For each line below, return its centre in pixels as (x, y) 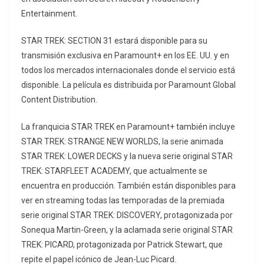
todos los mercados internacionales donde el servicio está (128, 70)
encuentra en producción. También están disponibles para (128, 186)
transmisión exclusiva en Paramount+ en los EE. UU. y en (125, 56)
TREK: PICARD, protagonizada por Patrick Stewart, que (122, 245)
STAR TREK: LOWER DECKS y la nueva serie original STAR (127, 156)
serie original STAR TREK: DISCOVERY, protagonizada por (127, 215)
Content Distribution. (59, 100)
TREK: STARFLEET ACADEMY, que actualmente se (114, 171)
